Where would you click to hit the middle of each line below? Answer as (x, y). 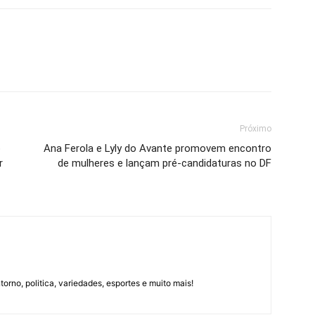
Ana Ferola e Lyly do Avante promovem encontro (157, 148)
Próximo (256, 129)
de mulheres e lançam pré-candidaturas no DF (165, 163)
